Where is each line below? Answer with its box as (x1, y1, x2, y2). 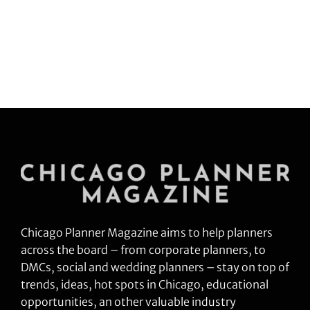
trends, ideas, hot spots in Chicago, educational (21, 277, 268, 292)
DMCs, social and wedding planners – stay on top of (21, 260, 289, 275)
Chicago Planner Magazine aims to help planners (21, 226, 273, 240)
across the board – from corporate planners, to (21, 243, 266, 257)
